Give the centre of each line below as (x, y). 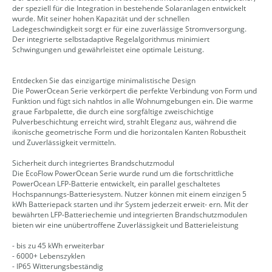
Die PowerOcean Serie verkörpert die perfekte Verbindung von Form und (134, 91)
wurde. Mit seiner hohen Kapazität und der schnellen (101, 19)
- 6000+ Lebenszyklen (49, 256)
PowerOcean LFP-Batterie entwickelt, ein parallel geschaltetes (116, 184)
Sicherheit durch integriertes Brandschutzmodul (93, 163)
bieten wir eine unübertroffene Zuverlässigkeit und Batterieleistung (125, 225)
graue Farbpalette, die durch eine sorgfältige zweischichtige (113, 112)
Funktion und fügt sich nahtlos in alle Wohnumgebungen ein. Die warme (133, 101)
